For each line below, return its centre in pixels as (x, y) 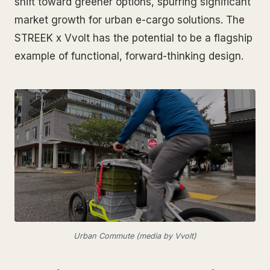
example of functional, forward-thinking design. (129, 56)
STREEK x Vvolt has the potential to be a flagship (133, 38)
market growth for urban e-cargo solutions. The (130, 20)
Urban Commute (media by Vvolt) (135, 236)
